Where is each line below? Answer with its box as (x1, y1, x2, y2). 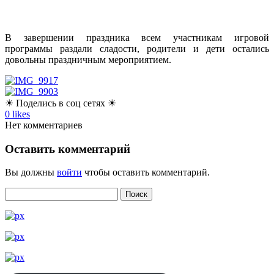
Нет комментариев (5, 119, 83, 130)
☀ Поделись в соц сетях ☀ (5, 97, 116, 108)
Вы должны (5, 167, 57, 178)
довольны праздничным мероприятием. (5, 54, 171, 65)
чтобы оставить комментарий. (82, 167, 210, 178)
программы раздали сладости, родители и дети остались (5, 43, 269, 54)
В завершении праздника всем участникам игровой (5, 32, 269, 43)
